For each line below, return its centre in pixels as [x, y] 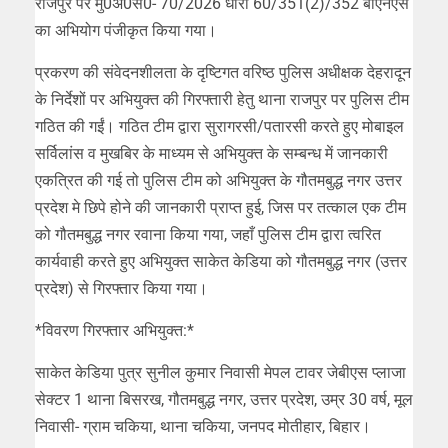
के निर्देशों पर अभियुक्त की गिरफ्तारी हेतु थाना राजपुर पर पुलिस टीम [222, 99]
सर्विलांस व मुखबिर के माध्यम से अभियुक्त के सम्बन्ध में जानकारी [211, 153]
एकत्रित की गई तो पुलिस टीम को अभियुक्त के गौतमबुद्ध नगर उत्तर [218, 180]
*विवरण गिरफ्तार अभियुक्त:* [114, 330]
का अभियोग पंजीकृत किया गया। [126, 30]
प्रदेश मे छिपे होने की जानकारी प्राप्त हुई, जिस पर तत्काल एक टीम [220, 207]
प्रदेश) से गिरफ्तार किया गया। [121, 288]
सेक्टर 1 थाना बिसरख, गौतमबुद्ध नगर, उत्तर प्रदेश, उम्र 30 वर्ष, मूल [224, 399]
